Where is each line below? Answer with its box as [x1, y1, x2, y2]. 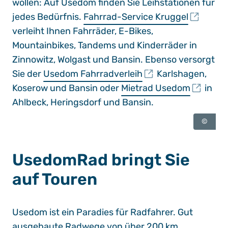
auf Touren [12, 169, 97, 189]
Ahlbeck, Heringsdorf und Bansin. [12, 97, 154, 108]
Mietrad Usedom [121, 82, 190, 94]
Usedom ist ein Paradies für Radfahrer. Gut [12, 207, 193, 218]
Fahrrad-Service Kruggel [83, 11, 188, 22]
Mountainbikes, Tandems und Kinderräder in [12, 40, 197, 51]
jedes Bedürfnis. [12, 11, 81, 22]
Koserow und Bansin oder [12, 82, 121, 94]
